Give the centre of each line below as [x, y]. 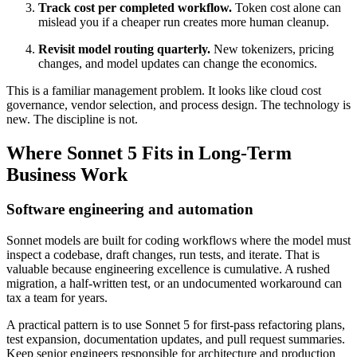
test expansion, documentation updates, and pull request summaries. [176, 339]
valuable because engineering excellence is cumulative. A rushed [168, 269]
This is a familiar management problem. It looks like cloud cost [164, 90]
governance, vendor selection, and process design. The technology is [178, 104]
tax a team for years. [57, 298]
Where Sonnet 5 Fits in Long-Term [149, 153]
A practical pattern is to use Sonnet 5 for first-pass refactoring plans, [176, 325]
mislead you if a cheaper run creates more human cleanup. [184, 22]
